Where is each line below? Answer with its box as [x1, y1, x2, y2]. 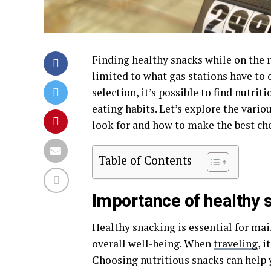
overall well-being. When [92, 237, 214, 251]
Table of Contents [99, 152, 192, 168]
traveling [214, 237, 258, 251]
